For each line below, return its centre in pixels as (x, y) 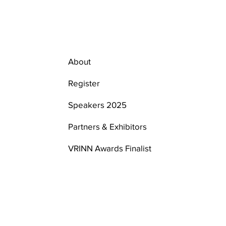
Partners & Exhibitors (108, 126)
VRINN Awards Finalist (110, 148)
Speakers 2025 (98, 104)
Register (84, 83)
